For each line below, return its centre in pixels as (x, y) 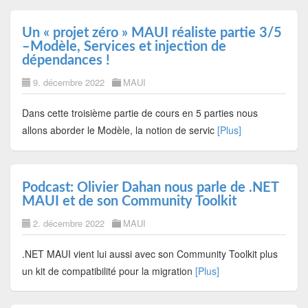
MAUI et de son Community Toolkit (129, 201)
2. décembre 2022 (68, 223)
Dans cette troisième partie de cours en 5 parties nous (140, 113)
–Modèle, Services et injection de (124, 47)
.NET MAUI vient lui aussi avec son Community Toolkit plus (150, 253)
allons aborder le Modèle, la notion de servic (119, 130)
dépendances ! (66, 61)
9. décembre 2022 (68, 82)
